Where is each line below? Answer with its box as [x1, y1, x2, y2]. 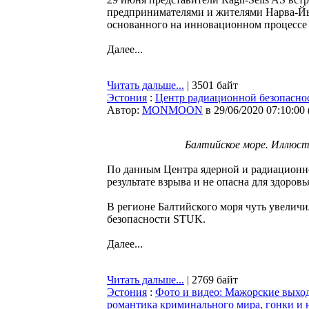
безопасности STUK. [107, 213, 206, 225]
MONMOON [142, 104, 203, 116]
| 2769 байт [184, 274, 238, 286]
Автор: [107, 104, 142, 116]
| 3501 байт [184, 79, 238, 91]
